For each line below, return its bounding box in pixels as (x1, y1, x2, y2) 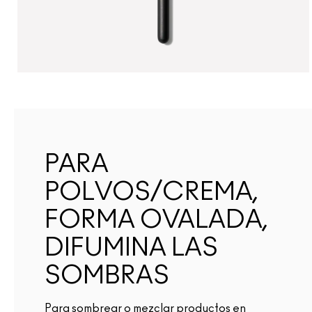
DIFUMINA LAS (45, 235, 218, 260)
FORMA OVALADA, (45, 207, 268, 233)
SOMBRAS (45, 263, 169, 288)
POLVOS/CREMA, (45, 179, 258, 205)
